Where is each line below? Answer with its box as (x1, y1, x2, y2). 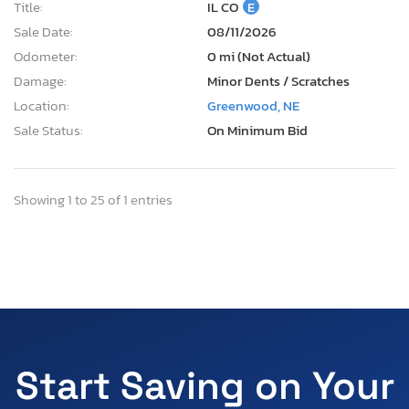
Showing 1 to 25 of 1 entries (14, 188, 173, 210)
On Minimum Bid (207, 119, 308, 141)
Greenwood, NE (207, 94, 299, 116)
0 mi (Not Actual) (207, 45, 310, 67)
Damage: (14, 69, 67, 91)
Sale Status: (14, 119, 83, 141)
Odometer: (14, 45, 78, 67)
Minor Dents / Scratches (207, 69, 350, 91)
